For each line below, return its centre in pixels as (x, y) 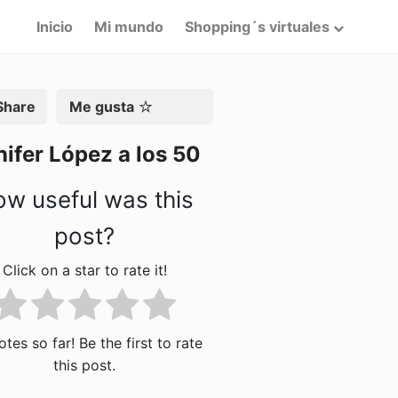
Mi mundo (128, 26)
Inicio (54, 26)
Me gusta (101, 107)
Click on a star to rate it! (84, 271)
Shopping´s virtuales (257, 26)
